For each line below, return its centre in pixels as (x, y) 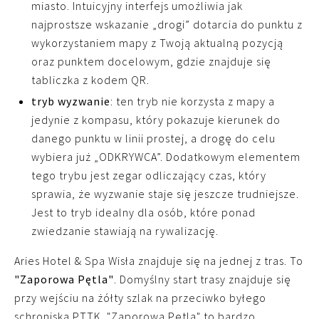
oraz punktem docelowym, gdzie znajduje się (151, 61)
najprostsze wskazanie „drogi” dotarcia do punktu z (167, 24)
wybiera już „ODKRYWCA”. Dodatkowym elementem (166, 156)
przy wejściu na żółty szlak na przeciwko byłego (140, 297)
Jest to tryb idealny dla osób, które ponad (143, 212)
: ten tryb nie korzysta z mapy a (193, 101)
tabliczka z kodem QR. (90, 79)
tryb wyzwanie (71, 101)
